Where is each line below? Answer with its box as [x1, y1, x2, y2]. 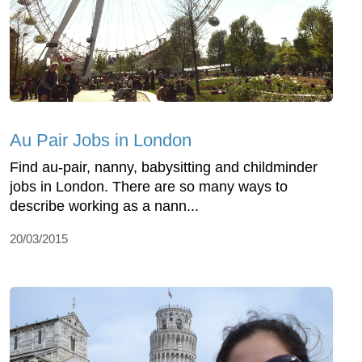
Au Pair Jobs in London [10, 129, 192, 150]
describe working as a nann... [10, 197, 199, 214]
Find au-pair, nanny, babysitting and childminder [10, 158, 318, 175]
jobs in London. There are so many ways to [10, 178, 288, 195]
